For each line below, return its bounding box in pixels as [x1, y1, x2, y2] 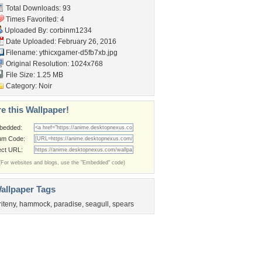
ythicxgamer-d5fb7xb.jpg [39, 49, 118, 57]
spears [112, 200, 134, 208]
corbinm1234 [50, 26, 92, 35]
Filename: [4, 49, 39, 57]
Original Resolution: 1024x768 [4, 60, 103, 68]
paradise [54, 200, 82, 208]
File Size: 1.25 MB [4, 71, 63, 79]
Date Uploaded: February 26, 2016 [4, 37, 116, 46]
